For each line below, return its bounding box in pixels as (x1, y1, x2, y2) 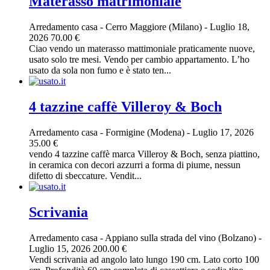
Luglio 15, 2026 (29, 243, 93, 254)
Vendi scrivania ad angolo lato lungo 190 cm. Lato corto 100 (29, 254, 259, 265)
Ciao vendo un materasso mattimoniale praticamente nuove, (29, 43, 255, 54)
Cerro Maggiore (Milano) (105, 22, 204, 33)
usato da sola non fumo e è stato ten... (29, 65, 171, 76)
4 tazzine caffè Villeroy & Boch (29, 98, 222, 115)
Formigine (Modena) (105, 127, 187, 137)
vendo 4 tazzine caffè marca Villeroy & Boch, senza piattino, (29, 148, 260, 159)
